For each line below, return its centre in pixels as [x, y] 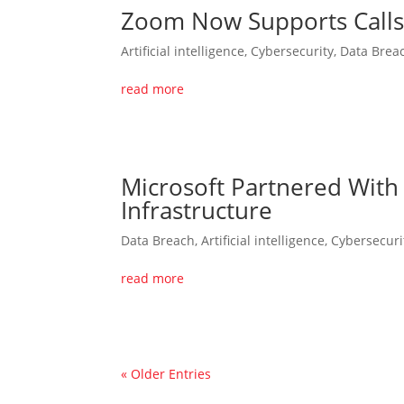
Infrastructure [197, 210]
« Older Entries [166, 373]
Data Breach [158, 240]
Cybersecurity [293, 50]
